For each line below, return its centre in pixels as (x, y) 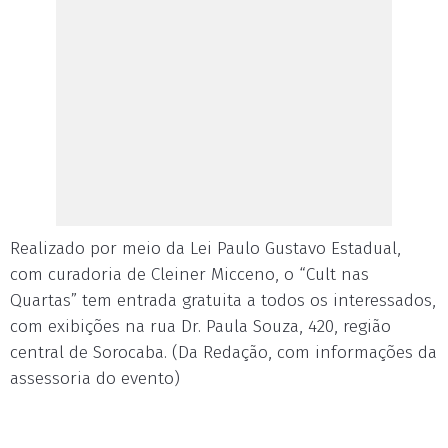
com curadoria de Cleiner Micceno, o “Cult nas (189, 274)
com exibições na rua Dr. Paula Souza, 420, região (200, 326)
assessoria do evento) (95, 378)
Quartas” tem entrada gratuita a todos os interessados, (223, 300)
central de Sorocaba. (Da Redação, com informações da (223, 352)
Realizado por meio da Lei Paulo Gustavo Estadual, (205, 248)
